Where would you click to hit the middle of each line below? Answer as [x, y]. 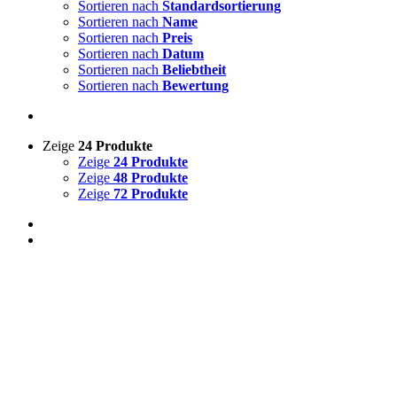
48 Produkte [151, 178]
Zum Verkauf [82, 21]
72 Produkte [151, 194]
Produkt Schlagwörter [88, 112]
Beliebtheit [194, 70]
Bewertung [195, 86]
